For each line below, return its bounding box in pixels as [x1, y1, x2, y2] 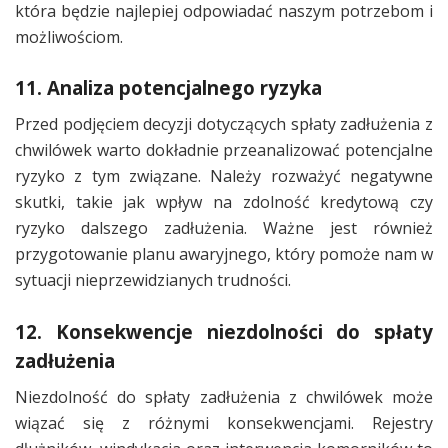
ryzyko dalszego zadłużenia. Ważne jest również [15, 217, 433, 240]
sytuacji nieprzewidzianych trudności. [15, 269, 291, 292]
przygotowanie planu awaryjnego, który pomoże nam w [15, 243, 433, 266]
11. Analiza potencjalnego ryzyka [15, 74, 322, 100]
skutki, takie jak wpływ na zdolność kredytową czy [15, 191, 433, 214]
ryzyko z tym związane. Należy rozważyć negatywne [15, 165, 433, 188]
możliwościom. [15, 25, 123, 48]
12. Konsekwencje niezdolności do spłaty [15, 318, 433, 344]
